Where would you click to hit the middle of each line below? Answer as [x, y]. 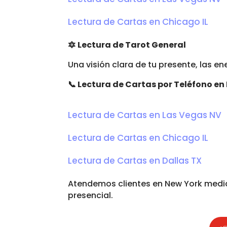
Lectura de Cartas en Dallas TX [135, 160]
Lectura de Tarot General [131, 45]
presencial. [91, 195]
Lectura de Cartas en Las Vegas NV [145, 115]
